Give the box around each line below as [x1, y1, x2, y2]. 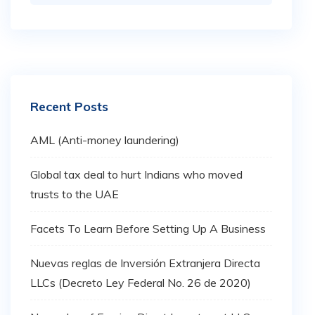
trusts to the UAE [30, 186, 119, 201]
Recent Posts [30, 98, 108, 115]
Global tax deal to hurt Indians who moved [30, 167, 243, 181]
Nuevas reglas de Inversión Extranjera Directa [30, 255, 260, 270]
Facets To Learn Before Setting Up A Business [30, 221, 266, 236]
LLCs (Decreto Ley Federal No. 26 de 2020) [30, 275, 251, 290]
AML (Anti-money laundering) [30, 132, 179, 147]
